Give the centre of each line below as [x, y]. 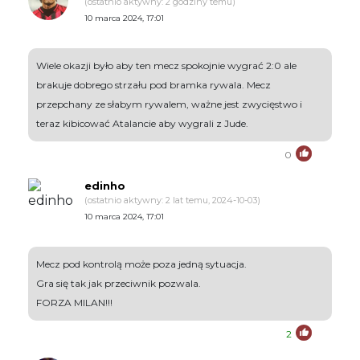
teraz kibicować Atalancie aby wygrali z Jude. [142, 124]
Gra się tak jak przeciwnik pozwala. [119, 284]
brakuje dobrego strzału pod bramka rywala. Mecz [153, 85]
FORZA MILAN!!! [74, 303]
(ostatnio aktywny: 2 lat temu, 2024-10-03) [172, 200]
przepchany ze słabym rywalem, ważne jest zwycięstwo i [169, 104]
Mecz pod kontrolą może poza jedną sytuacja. [141, 264]
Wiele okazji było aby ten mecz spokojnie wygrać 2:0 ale [166, 66]
